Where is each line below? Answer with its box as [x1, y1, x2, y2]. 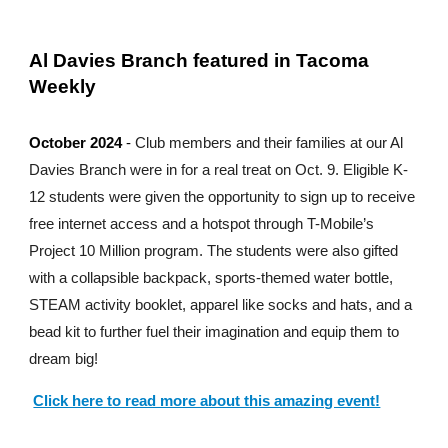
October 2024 [29, 134, 123, 152]
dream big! [29, 351, 99, 368]
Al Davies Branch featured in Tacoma [29, 50, 370, 72]
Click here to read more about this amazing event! [33, 392, 381, 410]
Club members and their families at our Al [135, 135, 404, 152]
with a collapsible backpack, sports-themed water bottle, [29, 270, 394, 287]
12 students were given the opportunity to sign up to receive [29, 189, 416, 206]
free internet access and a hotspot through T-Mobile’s [29, 216, 375, 233]
